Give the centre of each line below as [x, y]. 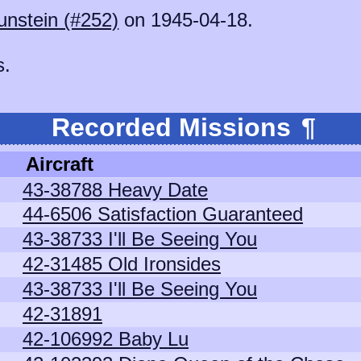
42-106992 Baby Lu [106, 339]
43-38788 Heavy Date [115, 190]
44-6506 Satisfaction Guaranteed [163, 214]
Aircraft [60, 164]
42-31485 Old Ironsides [122, 264]
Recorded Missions [175, 127]
